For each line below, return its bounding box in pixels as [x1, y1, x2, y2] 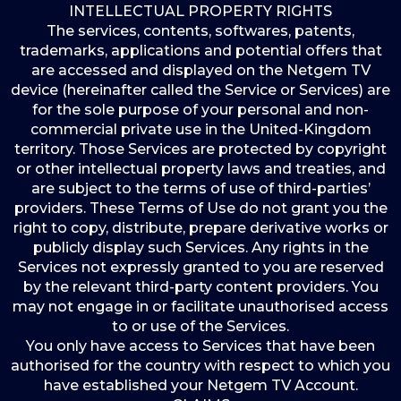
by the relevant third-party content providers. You [22, 278, 379, 295]
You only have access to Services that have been [26, 337, 375, 354]
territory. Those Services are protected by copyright [14, 141, 387, 158]
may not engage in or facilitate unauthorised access [13, 298, 388, 315]
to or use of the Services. [112, 318, 289, 335]
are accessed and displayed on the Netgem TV [30, 62, 371, 79]
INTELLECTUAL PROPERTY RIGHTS [69, 3, 332, 20]
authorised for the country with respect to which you [11, 357, 390, 374]
